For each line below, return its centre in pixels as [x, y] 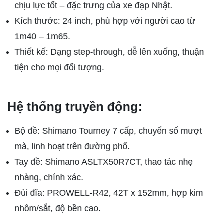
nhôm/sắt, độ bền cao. [58, 209]
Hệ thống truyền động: [75, 107]
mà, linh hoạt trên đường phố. [72, 147]
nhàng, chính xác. [49, 178]
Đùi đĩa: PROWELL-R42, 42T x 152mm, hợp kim [109, 193]
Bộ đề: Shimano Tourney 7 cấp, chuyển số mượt [108, 131]
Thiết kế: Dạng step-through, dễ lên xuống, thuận [109, 52]
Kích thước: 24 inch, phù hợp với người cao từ [105, 21]
